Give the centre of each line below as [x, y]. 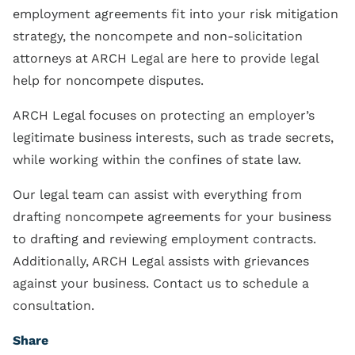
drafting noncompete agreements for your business [172, 216]
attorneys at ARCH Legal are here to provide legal [166, 58]
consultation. [53, 305]
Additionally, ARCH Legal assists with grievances [161, 261]
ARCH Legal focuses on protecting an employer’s [164, 115]
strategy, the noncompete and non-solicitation [158, 36]
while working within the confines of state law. [157, 159]
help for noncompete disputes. [108, 80]
